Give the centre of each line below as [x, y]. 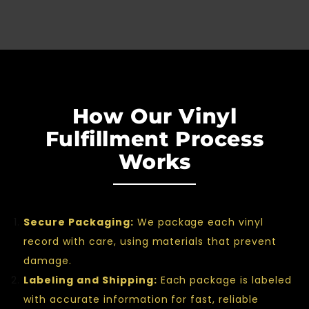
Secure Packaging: [79, 222]
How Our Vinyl [154, 116]
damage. [48, 260]
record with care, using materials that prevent [150, 241]
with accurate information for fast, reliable [141, 299]
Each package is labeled [225, 280]
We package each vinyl [199, 222]
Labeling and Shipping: [90, 280]
